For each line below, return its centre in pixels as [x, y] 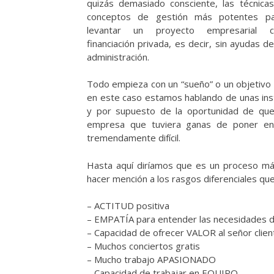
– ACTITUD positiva [128, 206]
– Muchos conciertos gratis [143, 246]
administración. [118, 57]
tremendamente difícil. [134, 138]
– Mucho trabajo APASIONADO [151, 260]
